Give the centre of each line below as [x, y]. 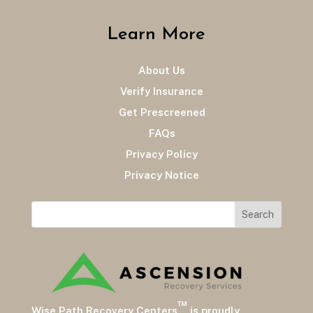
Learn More [156, 35]
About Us [156, 71]
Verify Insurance [156, 92]
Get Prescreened [156, 112]
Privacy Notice [156, 175]
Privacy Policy [156, 154]
